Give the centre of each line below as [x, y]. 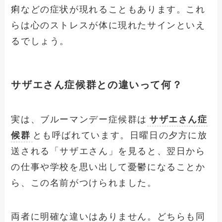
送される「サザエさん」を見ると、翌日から [108, 151]
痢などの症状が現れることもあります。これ [108, 10]
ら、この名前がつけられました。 [84, 183]
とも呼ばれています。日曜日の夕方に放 [120, 135]
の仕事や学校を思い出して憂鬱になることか [108, 167]
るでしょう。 [40, 41]
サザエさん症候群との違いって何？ [97, 85]
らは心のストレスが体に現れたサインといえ [108, 26]
